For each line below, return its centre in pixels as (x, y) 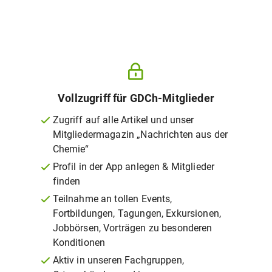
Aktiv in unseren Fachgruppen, (118, 260)
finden (66, 181)
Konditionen (79, 243)
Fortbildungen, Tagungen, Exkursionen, (137, 213)
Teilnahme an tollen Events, (112, 199)
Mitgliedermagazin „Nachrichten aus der (140, 134)
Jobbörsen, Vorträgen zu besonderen (132, 228)
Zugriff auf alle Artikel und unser (123, 120)
